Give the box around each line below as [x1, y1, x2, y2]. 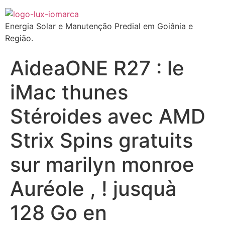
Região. [5, 33, 33, 43]
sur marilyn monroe [10, 152, 194, 177]
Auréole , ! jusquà [10, 176, 177, 201]
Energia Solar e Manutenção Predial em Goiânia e [5, 21, 193, 31]
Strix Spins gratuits [10, 128, 193, 153]
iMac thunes [10, 80, 128, 104]
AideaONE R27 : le [10, 56, 184, 80]
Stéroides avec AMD [10, 104, 205, 129]
